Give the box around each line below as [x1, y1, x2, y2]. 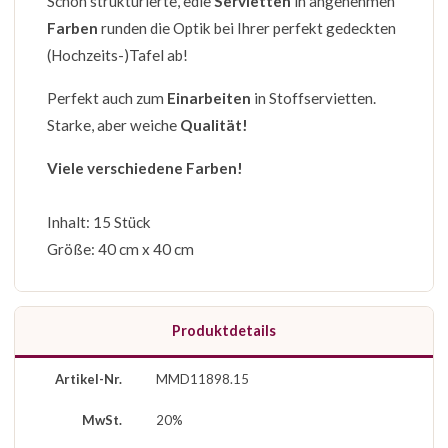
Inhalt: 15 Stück [47, 213, 151, 231]
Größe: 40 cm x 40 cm [47, 240, 194, 258]
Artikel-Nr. [55, 371, 122, 387]
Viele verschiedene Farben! [47, 159, 243, 177]
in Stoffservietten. [251, 89, 376, 107]
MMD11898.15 [156, 371, 249, 387]
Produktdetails [172, 322, 276, 339]
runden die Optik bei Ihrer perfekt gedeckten [98, 19, 396, 37]
